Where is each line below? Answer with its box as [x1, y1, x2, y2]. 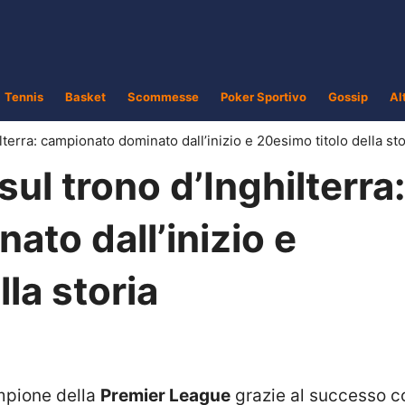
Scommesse [127, 89, 199, 104]
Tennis [5, 89, 43, 104]
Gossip [328, 89, 368, 104]
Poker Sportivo [221, 89, 306, 104]
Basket [65, 89, 106, 104]
